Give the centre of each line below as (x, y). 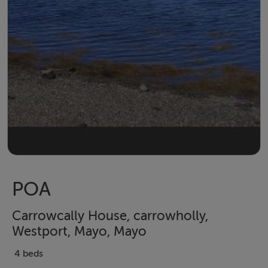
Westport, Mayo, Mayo (79, 231)
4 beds (29, 253)
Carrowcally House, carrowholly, (110, 216)
